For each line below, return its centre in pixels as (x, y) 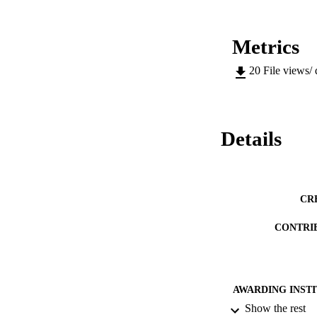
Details (251, 139)
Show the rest (275, 309)
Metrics (266, 47)
